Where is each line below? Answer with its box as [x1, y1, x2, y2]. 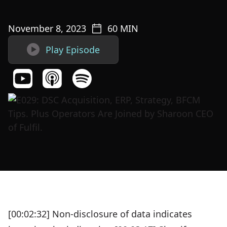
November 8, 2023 [8, 22, 86, 34]
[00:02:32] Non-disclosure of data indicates [8, 208, 192, 220]
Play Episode [46, 44, 100, 56]
